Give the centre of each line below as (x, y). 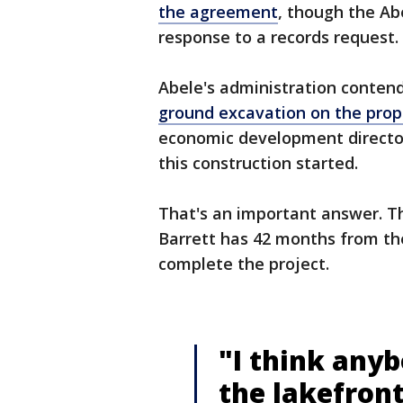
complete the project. (244, 264)
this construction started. (258, 163)
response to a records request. (278, 37)
